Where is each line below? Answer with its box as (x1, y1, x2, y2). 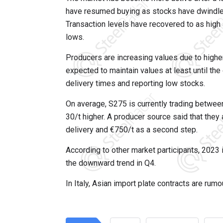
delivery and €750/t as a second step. (66, 125, 198, 135)
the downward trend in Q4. (66, 158, 156, 168)
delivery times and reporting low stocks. (66, 79, 205, 89)
